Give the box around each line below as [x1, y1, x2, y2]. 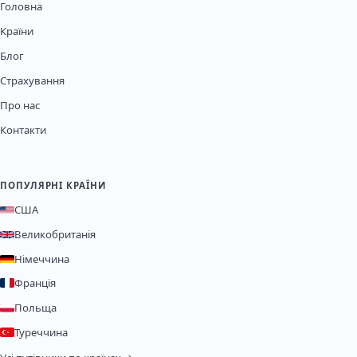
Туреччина [14, 324, 68, 339]
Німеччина [14, 251, 69, 266]
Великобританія [14, 227, 96, 242]
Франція [14, 275, 56, 290]
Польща [14, 300, 57, 316]
